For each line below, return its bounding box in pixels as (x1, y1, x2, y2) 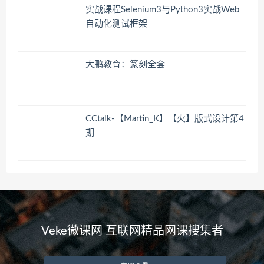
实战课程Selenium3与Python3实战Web (85, 5, 239, 14)
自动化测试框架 (85, 19, 147, 28)
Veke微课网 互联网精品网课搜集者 (41, 225, 223, 237)
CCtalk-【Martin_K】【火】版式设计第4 (85, 114, 244, 124)
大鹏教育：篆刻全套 (85, 60, 165, 69)
